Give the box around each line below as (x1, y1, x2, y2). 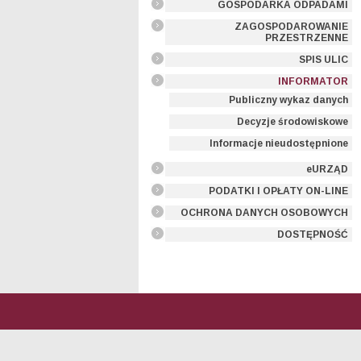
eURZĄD (306, 164, 348, 175)
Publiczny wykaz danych (229, 94, 348, 106)
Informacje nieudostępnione (210, 138, 348, 149)
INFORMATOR (278, 76, 348, 87)
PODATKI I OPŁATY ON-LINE (209, 185, 348, 197)
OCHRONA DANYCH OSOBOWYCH (180, 207, 348, 218)
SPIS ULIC (299, 54, 348, 65)
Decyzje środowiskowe (237, 116, 348, 127)
